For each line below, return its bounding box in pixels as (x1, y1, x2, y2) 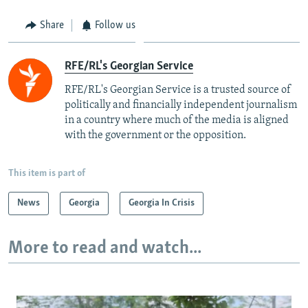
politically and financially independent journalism (65, 99, 297, 111)
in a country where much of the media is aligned (65, 114, 289, 126)
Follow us (95, 20, 135, 32)
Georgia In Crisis (129, 197, 195, 208)
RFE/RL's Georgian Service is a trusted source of (65, 84, 291, 96)
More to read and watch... (8, 239, 201, 258)
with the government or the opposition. (65, 129, 246, 141)
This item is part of (8, 168, 85, 179)
